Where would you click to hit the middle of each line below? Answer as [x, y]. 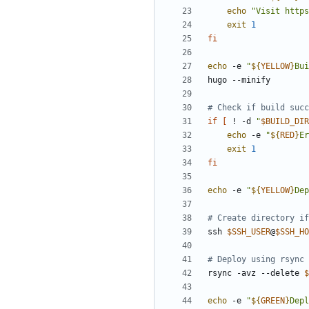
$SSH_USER [249, 232]
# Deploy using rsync [256, 260]
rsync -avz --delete [256, 273]
